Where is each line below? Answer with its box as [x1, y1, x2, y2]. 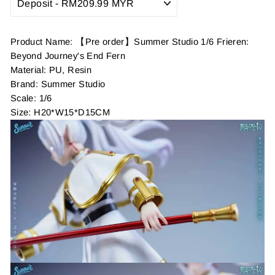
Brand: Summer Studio [10, 79, 106, 90]
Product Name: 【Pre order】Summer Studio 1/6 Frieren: [10, 37, 249, 47]
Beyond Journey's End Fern [10, 51, 126, 61]
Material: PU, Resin [10, 65, 91, 76]
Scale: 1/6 [10, 93, 52, 104]
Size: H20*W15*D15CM [10, 107, 110, 118]
